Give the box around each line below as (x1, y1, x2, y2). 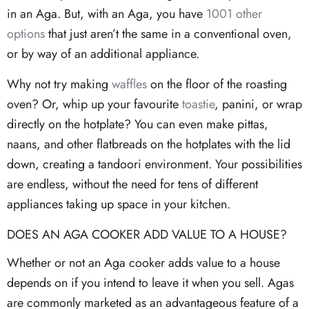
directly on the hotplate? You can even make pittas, (7, 114, 268, 133)
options (7, 24, 45, 43)
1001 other (206, 4, 262, 23)
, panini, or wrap (215, 94, 302, 113)
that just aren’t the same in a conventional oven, (45, 24, 292, 43)
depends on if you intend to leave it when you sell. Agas (7, 274, 294, 292)
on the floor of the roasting (147, 74, 287, 93)
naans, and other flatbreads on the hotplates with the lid (7, 134, 290, 153)
